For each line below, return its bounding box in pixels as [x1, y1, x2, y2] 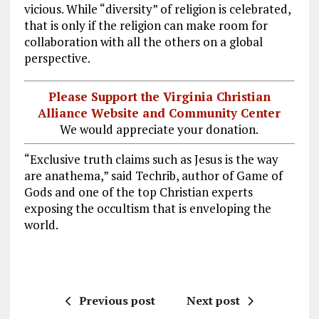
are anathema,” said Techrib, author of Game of [23, 167, 283, 184]
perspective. [23, 50, 90, 67]
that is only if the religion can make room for [23, 17, 268, 34]
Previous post [78, 292, 155, 308]
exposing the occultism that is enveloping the [23, 199, 271, 216]
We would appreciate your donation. [60, 120, 259, 137]
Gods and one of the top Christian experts [23, 183, 253, 200]
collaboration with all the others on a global [23, 33, 263, 51]
